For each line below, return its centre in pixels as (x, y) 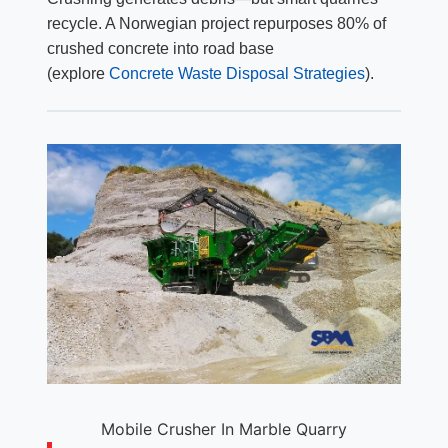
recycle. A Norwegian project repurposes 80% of (216, 23)
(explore (77, 73)
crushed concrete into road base (160, 48)
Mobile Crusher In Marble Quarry (223, 428)
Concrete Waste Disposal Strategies (236, 73)
